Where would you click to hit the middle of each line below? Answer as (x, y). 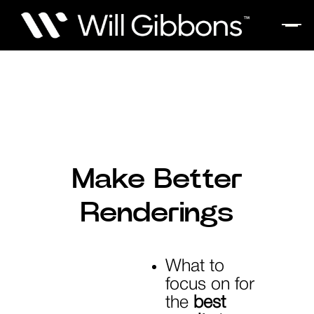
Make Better (157, 179)
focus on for (210, 285)
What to (194, 267)
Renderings (157, 213)
